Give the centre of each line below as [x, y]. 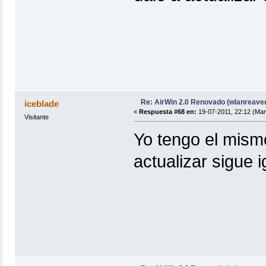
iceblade [42, 104]
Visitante [36, 117]
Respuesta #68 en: [167, 112]
